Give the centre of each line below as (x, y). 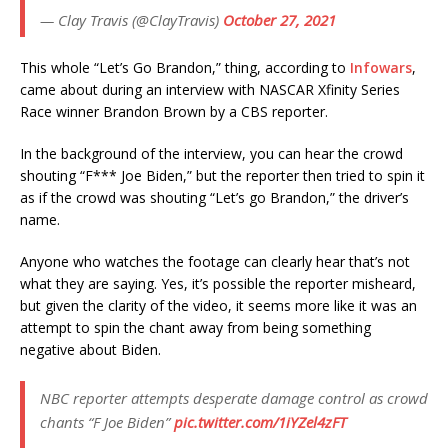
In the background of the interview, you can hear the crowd (211, 153)
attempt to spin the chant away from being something (195, 327)
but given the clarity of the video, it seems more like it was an (218, 305)
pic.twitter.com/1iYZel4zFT (260, 421)
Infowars (381, 67)
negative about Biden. (90, 349)
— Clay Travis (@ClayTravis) (131, 19)
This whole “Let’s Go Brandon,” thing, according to (185, 67)
